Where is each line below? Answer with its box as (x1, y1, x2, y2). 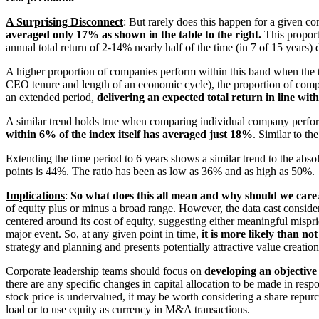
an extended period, (6, 90, 97, 103)
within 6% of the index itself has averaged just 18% (6, 127, 253, 140)
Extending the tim (6, 152, 85, 164)
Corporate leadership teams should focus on (6, 264, 204, 277)
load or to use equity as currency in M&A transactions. (6, 303, 250, 315)
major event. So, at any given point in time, (6, 227, 202, 240)
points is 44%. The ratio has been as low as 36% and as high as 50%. (6, 164, 315, 177)
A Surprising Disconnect (6, 15, 123, 28)
